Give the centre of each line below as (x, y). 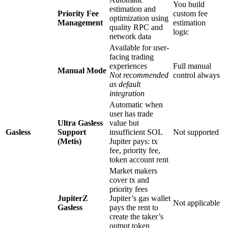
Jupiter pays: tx (134, 141)
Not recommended (139, 75)
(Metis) (69, 141)
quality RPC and (136, 27)
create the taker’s (136, 216)
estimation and (133, 9)
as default (125, 84)
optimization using (139, 18)
